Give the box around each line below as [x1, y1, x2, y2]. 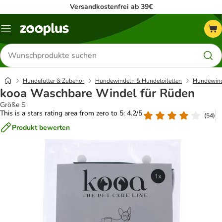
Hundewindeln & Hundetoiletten [95, 77, 182, 85]
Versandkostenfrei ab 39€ [69, 2, 153, 11]
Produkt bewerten [12, 122, 70, 132]
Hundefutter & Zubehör [23, 77, 84, 85]
